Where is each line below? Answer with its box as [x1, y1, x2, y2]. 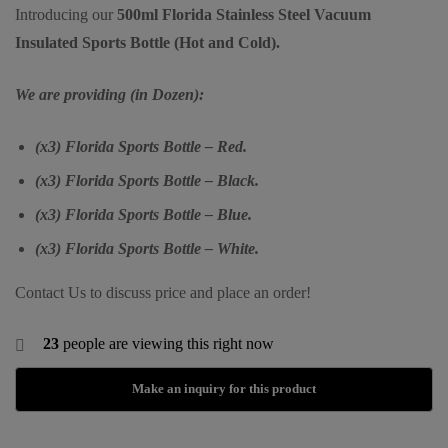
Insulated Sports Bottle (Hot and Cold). [15, 34, 280, 52]
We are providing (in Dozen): [15, 86, 204, 104]
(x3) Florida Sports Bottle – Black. [35, 172, 259, 190]
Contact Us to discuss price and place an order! [15, 284, 311, 302]
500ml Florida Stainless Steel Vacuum [117, 6, 371, 24]
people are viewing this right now [59, 335, 274, 353]
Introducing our [15, 6, 117, 24]
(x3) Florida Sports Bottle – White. [35, 240, 259, 258]
